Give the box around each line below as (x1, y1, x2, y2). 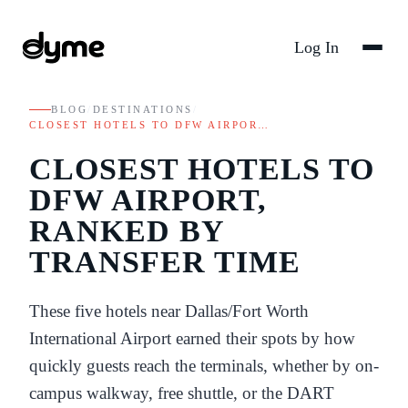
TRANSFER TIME (29, 244, 301, 279)
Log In (294, 38, 339, 56)
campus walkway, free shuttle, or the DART (29, 382, 334, 403)
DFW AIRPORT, (29, 182, 267, 217)
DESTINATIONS (92, 104, 193, 115)
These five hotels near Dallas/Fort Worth (29, 301, 309, 321)
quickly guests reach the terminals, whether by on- (29, 355, 379, 375)
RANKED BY (29, 213, 224, 248)
